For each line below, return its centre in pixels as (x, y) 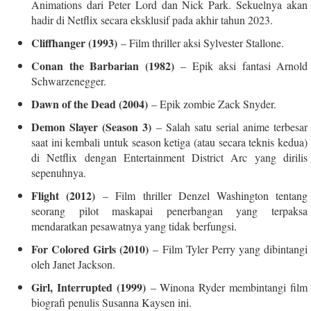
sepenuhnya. (59, 172)
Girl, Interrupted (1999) (89, 287)
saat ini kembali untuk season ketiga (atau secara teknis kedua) (169, 142)
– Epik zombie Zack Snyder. (212, 103)
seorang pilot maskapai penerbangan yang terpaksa (169, 210)
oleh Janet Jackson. (73, 264)
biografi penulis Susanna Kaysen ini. (111, 302)
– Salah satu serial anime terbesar (229, 126)
